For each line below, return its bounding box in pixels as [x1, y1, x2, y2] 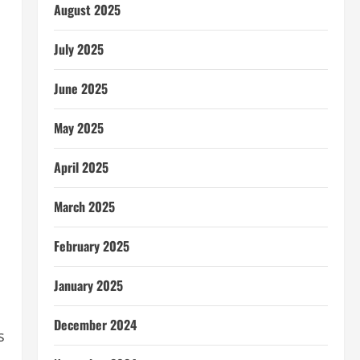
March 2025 [53, 197, 115, 216]
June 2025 [53, 79, 108, 98]
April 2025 [53, 157, 108, 177]
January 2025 [53, 276, 123, 295]
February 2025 [53, 236, 129, 256]
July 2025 [53, 39, 104, 59]
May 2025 [53, 118, 104, 137]
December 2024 [53, 315, 137, 334]
